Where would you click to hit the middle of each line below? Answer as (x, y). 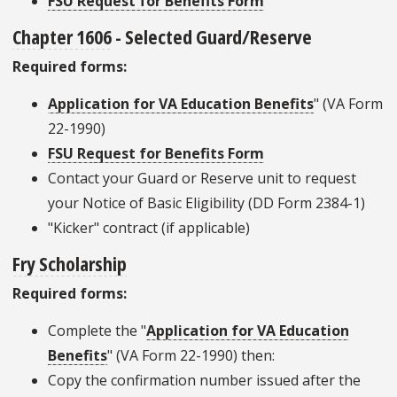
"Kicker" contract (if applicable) (149, 228)
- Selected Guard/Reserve (212, 37)
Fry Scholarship (70, 264)
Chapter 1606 (62, 37)
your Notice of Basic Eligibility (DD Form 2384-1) (206, 203)
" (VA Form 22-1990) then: (191, 356)
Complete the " (97, 331)
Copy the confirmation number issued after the (204, 381)
